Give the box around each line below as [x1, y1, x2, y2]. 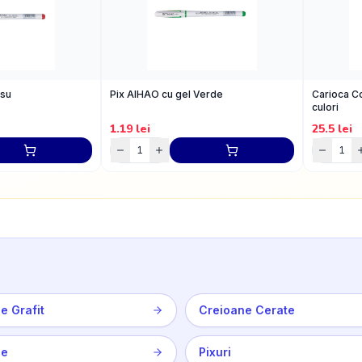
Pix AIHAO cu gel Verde [110, 87, 223, 100]
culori [312, 100, 339, 113]
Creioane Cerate [199, 303, 295, 317]
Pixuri [199, 345, 231, 359]
